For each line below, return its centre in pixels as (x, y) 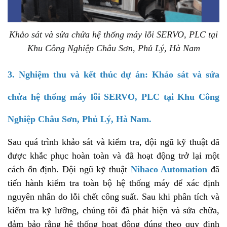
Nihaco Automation (169, 169)
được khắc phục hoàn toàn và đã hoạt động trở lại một (113, 156)
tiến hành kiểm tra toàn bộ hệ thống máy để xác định (113, 183)
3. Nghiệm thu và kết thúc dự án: (78, 75)
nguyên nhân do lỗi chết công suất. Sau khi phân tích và (113, 197)
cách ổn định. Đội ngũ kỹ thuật (69, 169)
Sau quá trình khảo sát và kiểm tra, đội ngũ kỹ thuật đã (113, 142)
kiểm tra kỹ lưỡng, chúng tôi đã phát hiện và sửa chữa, (113, 211)
